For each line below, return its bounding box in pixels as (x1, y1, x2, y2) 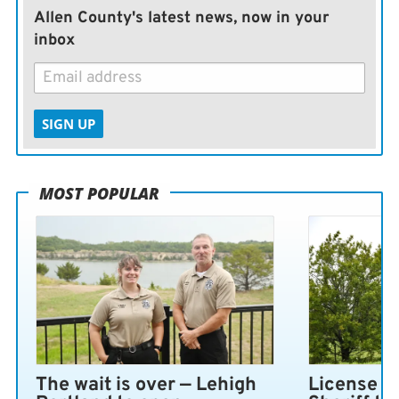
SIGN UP (41, 114, 95, 133)
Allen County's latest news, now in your (33, 7, 330, 28)
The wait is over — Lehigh (36, 372, 257, 397)
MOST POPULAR (39, 183, 159, 205)
